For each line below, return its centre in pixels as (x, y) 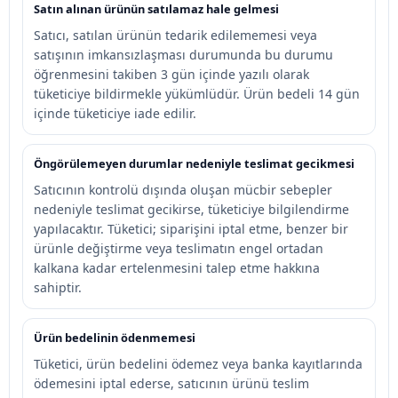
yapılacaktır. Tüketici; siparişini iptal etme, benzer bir (191, 229)
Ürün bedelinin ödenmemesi (115, 338)
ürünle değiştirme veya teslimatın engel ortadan (179, 248)
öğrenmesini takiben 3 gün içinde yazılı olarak (171, 74)
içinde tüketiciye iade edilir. (115, 113)
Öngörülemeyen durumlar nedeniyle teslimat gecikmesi (194, 163)
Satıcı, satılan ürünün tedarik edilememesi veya (175, 35)
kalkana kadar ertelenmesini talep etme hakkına (177, 268)
